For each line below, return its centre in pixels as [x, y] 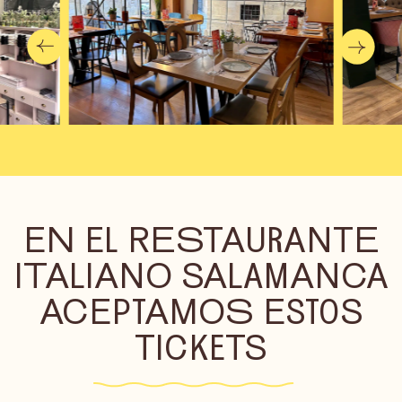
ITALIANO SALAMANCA [201, 275]
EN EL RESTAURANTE [201, 239]
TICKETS [201, 347]
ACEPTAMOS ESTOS [201, 311]
